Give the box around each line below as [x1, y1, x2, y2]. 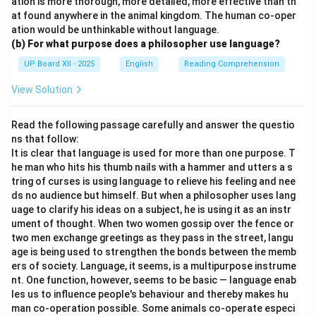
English [126, 59, 153, 68]
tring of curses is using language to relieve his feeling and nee [11, 176, 296, 187]
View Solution [11, 84, 73, 95]
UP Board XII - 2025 [24, 59, 95, 68]
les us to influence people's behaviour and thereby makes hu [11, 288, 288, 300]
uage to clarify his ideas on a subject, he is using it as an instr [11, 204, 291, 215]
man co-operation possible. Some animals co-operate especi [11, 303, 295, 314]
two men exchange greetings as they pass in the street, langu [11, 232, 293, 243]
